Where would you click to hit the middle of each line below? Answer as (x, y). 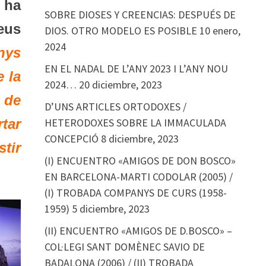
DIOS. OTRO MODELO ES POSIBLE (121, 31)
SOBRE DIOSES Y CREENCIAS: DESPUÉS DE (140, 15)
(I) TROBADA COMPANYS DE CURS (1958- (135, 193)
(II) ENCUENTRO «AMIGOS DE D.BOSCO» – (138, 231)
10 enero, (220, 31)
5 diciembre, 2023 (110, 209)
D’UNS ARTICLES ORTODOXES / (115, 107)
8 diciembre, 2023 (140, 139)
